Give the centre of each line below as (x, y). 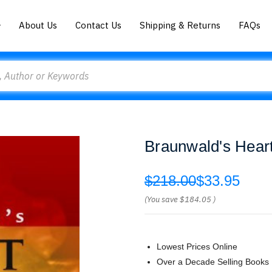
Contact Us (99, 25)
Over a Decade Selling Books (213, 262)
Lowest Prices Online (197, 246)
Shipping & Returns (180, 25)
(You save (161, 199)
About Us (38, 25)
